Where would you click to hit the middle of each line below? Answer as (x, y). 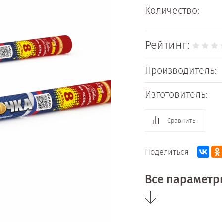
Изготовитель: (176, 94)
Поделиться (166, 151)
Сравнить (182, 120)
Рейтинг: (167, 44)
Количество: (172, 11)
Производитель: (180, 70)
